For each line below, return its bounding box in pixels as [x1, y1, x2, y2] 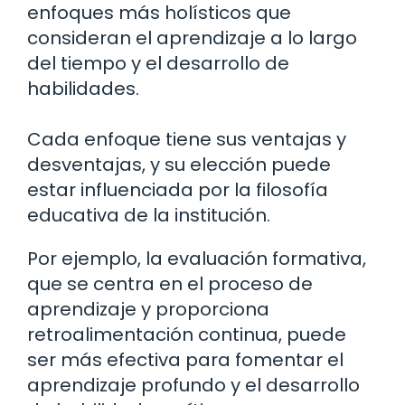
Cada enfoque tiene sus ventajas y [27, 127, 346, 153]
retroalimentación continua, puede [27, 322, 346, 348]
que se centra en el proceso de [27, 271, 313, 297]
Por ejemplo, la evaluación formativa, [27, 246, 366, 272]
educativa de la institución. [27, 202, 270, 229]
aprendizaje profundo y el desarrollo [27, 372, 360, 399]
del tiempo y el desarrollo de [27, 51, 289, 77]
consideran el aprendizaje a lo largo [27, 25, 357, 52]
